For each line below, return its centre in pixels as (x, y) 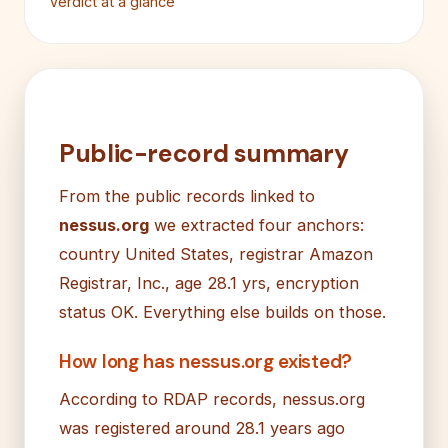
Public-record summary (204, 153)
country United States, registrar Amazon (216, 253)
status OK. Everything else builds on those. (222, 311)
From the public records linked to (187, 195)
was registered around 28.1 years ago (202, 427)
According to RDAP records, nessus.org (212, 398)
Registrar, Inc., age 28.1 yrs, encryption (209, 282)
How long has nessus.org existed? (205, 361)
